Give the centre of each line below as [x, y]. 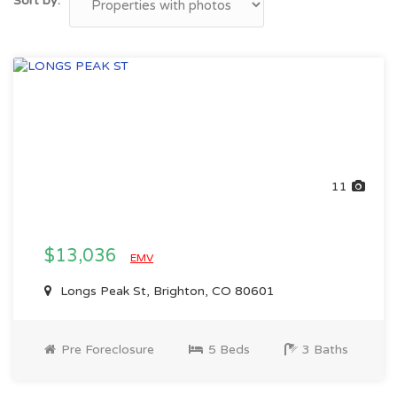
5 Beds [227, 350]
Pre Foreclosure [106, 350]
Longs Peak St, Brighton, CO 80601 [166, 291]
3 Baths [323, 350]
